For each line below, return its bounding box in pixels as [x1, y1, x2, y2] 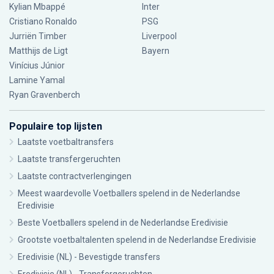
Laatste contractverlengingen [18, 171, 131, 181]
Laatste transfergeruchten [18, 154, 120, 164]
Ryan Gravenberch [9, 90, 80, 100]
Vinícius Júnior [9, 61, 65, 70]
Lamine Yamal [9, 75, 65, 85]
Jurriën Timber [9, 31, 67, 41]
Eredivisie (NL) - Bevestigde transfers [18, 252, 160, 262]
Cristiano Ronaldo [9, 17, 77, 26]
